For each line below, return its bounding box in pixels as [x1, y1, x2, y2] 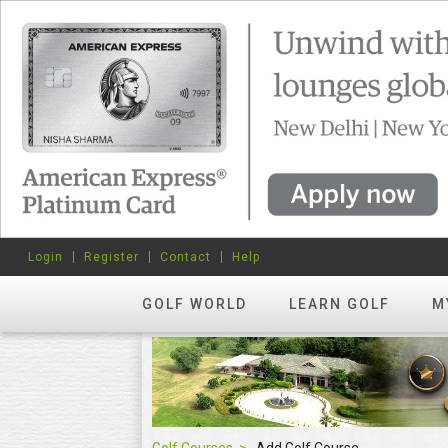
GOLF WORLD [142, 296, 247, 312]
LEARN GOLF [289, 296, 390, 312]
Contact [160, 250, 211, 264]
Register [84, 250, 139, 264]
